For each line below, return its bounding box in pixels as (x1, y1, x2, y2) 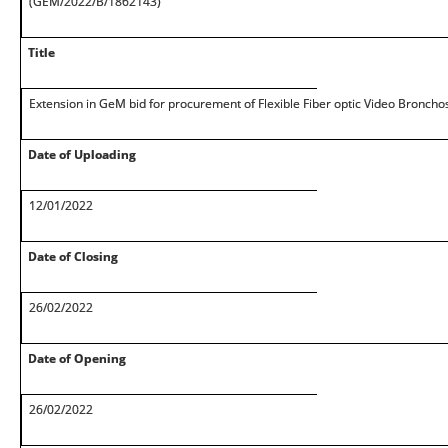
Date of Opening (28, 350, 126, 367)
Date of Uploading (28, 146, 136, 163)
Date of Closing (28, 248, 118, 265)
